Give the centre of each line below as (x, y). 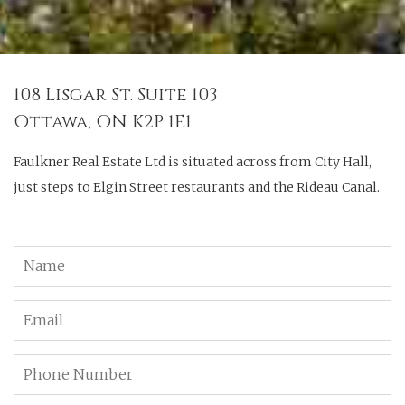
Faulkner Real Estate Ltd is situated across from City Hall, (193, 161)
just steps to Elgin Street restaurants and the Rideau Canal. (197, 187)
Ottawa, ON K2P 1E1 (103, 121)
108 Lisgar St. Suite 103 (116, 94)
